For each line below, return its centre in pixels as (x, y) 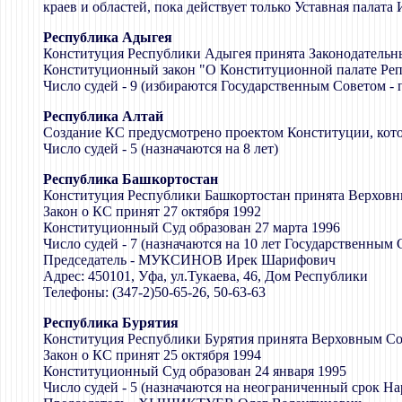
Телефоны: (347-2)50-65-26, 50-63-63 (154, 292)
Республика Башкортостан (131, 179)
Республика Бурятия (111, 322)
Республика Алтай (103, 116)
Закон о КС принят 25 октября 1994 (152, 354)
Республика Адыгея (108, 37)
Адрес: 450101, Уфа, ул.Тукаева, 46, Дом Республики (205, 275)
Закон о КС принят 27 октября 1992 (152, 211)
